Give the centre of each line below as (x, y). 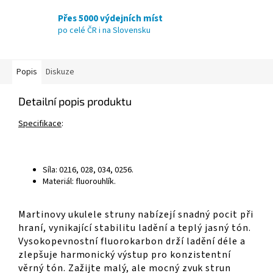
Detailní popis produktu (75, 101)
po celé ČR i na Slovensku (104, 30)
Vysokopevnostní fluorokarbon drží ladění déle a (132, 242)
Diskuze (60, 72)
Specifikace (40, 124)
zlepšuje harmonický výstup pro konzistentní (125, 255)
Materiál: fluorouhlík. (79, 182)
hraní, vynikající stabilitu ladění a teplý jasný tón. (135, 228)
